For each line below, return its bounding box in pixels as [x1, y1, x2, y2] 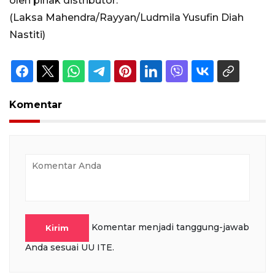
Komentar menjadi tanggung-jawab [91, 221, 249, 233]
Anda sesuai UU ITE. [25, 241, 114, 253]
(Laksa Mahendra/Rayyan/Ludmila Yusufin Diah [9, 12, 244, 24]
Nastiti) [9, 29, 45, 41]
